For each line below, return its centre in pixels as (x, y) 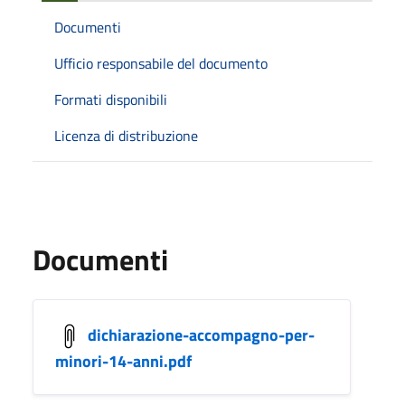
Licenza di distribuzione (126, 136)
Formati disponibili (111, 99)
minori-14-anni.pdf (123, 361)
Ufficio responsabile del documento (161, 63)
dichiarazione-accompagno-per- (201, 334)
